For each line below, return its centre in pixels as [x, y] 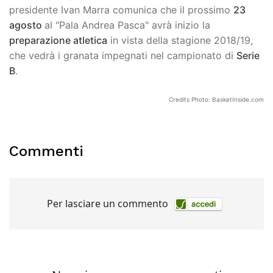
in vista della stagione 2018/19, [180, 40]
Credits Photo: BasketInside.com [216, 99]
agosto [27, 25]
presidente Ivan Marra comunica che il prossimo [121, 9]
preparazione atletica [58, 40]
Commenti [46, 151]
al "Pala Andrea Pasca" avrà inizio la [127, 25]
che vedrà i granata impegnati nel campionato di [123, 55]
